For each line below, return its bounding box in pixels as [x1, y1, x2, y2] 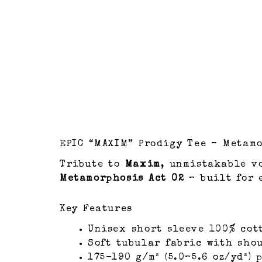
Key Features [60, 205, 133, 215]
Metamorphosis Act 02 [60, 174, 185, 184]
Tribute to [60, 160, 125, 170]
